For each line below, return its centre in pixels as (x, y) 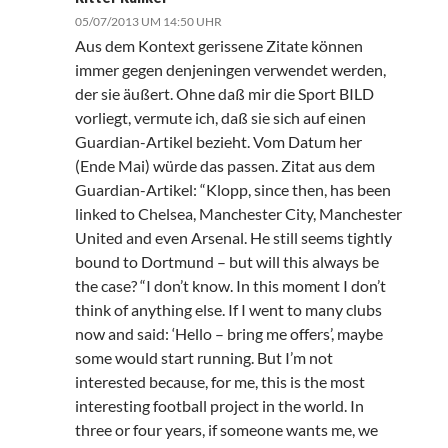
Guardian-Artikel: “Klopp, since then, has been (232, 190)
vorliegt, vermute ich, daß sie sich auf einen (220, 118)
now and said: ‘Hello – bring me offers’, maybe (228, 334)
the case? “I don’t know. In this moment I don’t (230, 286)
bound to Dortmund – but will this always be (226, 262)
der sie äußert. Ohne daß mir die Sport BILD (224, 94)
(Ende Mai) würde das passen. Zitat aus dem (224, 166)
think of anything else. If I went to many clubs (228, 310)
